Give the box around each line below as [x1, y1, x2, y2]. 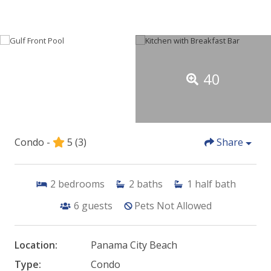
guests [82, 199, 113, 213]
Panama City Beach [90, 238, 177, 252]
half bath [194, 177, 236, 191]
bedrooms [57, 177, 105, 191]
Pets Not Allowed [134, 199, 212, 213]
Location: [15, 238, 57, 252]
